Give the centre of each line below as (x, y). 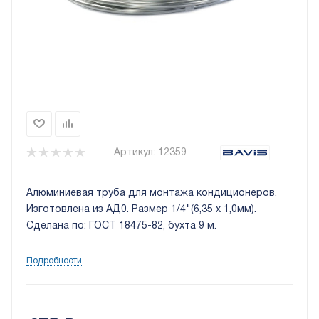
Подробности (54, 261)
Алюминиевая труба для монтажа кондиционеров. (152, 194)
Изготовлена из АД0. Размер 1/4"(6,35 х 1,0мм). (141, 210)
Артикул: (135, 153)
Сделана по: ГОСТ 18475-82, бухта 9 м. (121, 226)
